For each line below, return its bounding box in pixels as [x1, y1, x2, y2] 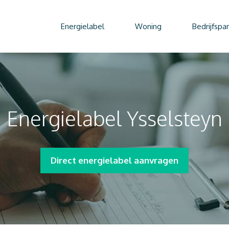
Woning [135, 21, 162, 31]
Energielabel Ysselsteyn [7, 105, 222, 131]
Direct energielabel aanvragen [51, 155, 178, 166]
